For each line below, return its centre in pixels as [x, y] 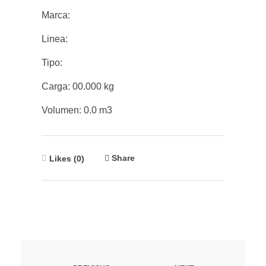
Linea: [55, 39]
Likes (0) [67, 158]
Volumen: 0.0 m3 [77, 110]
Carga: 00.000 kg [78, 86]
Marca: [56, 15]
